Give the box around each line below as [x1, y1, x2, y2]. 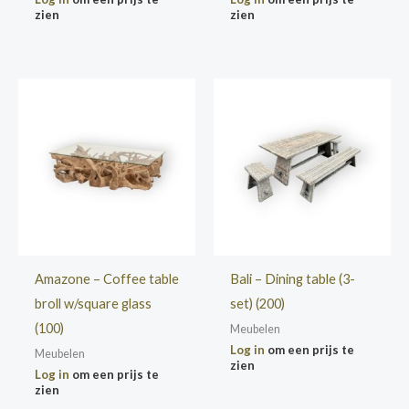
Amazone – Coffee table [34, 270, 179, 287]
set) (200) [229, 295, 285, 311]
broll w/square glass [34, 295, 152, 311]
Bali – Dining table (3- [229, 270, 355, 287]
